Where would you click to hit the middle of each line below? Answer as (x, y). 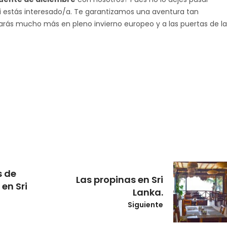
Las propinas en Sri (119, 180)
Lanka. (148, 193)
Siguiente (145, 205)
